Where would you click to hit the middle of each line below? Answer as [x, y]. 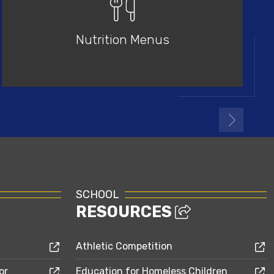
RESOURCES [125, 212]
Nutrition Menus [122, 39]
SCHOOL [97, 194]
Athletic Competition [124, 246]
